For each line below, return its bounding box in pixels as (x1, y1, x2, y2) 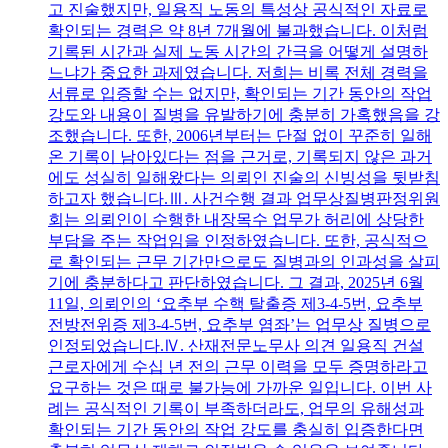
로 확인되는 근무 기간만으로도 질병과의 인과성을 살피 (48, 252, 440, 270)
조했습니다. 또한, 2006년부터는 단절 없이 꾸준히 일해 (48, 126, 432, 144)
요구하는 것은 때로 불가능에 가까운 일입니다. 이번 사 (48, 378, 432, 396)
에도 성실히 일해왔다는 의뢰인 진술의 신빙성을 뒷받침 (48, 168, 440, 186)
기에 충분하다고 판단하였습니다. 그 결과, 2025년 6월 (48, 273, 424, 291)
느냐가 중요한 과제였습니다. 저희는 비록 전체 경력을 (48, 63, 428, 81)
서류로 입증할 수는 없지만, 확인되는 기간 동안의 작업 (48, 84, 432, 102)
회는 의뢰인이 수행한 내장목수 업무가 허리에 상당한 (48, 210, 424, 228)
